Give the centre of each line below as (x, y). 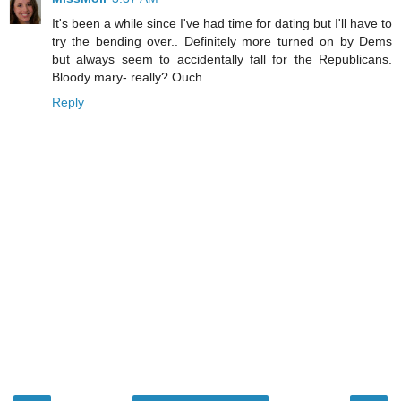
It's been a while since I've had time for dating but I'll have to (222, 23)
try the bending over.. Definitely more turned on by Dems (222, 41)
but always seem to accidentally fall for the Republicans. (222, 59)
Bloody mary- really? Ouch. (129, 77)
